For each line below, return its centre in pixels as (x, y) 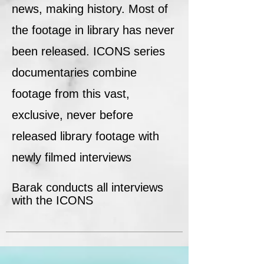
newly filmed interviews (72, 157)
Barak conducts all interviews (88, 187)
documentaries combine (74, 72)
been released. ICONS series (88, 51)
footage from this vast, (71, 94)
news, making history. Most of (90, 9)
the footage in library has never (93, 30)
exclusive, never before (72, 115)
